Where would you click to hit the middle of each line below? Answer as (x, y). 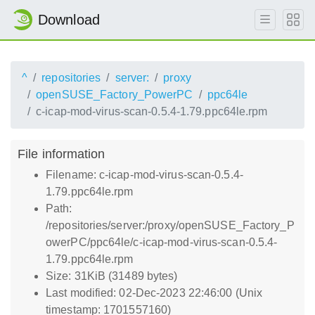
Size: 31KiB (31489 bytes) (112, 276)
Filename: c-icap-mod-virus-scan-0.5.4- (144, 175)
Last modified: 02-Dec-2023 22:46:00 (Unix (154, 293)
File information (62, 154)
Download (69, 20)
